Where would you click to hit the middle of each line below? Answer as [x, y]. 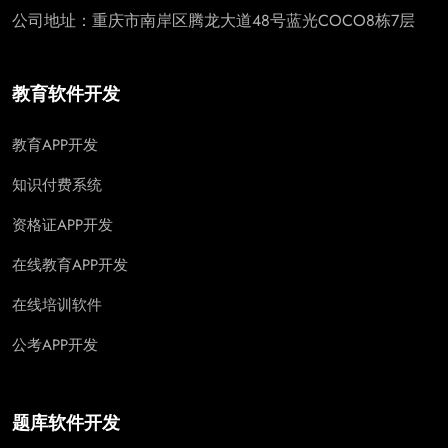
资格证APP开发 [62, 224]
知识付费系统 [57, 184]
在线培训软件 [57, 304]
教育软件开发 [66, 93]
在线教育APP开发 [70, 264]
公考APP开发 [55, 344]
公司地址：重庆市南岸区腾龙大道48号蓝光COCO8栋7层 [213, 20]
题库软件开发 [66, 422]
